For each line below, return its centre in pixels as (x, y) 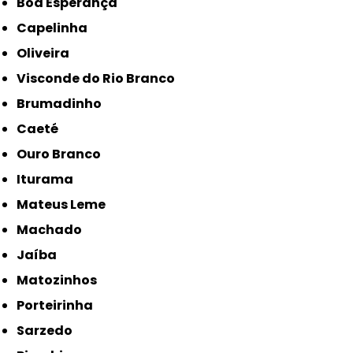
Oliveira (48, 54)
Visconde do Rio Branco (101, 79)
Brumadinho (64, 104)
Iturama (47, 180)
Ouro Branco (64, 154)
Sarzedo (49, 331)
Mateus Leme (67, 205)
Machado (56, 230)
